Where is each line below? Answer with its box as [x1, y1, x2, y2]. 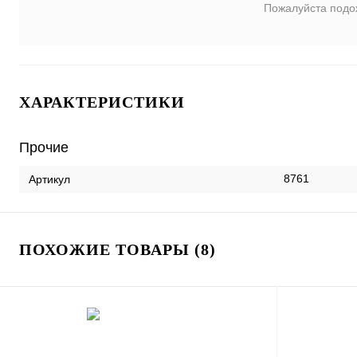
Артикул [29, 173, 70, 186]
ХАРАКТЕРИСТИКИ [19, 93, 185, 112]
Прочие [19, 139, 69, 156]
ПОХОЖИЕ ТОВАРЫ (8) [19, 241, 216, 259]
